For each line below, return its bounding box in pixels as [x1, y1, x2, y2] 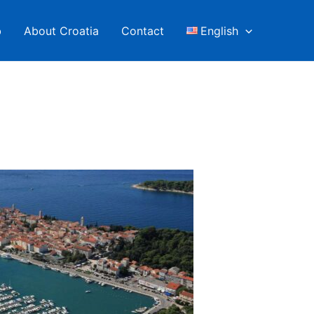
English [200, 23, 239, 38]
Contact [121, 23, 164, 38]
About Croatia [23, 23, 99, 38]
